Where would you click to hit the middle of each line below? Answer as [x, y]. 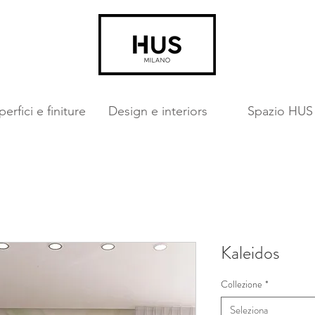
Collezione [242, 284]
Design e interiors [157, 111]
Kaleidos [250, 253]
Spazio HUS [280, 111]
